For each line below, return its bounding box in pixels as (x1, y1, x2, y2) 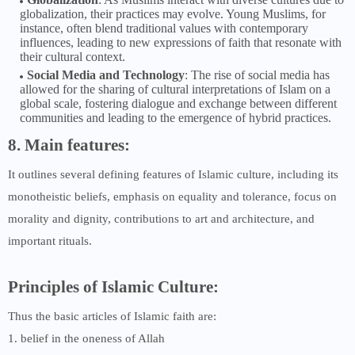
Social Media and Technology (27, 68, 185, 82)
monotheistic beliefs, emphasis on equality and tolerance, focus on (8, 190, 337, 204)
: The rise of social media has (185, 68, 330, 82)
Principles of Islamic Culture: (8, 277, 219, 297)
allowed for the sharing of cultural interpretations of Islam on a (20, 82, 330, 97)
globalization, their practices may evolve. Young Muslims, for (20, 7, 326, 21)
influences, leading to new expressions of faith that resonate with (20, 36, 342, 50)
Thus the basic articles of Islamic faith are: (8, 310, 216, 323)
